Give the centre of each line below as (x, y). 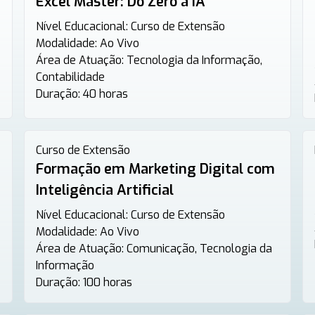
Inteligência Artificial (105, 190)
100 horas (108, 282)
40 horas (106, 94)
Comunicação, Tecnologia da (200, 249)
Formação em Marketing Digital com (156, 169)
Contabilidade (71, 77)
